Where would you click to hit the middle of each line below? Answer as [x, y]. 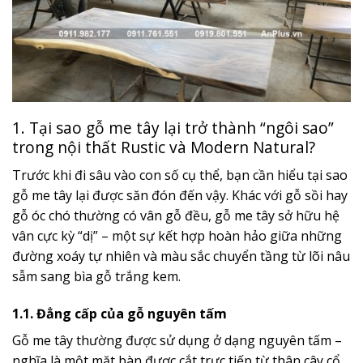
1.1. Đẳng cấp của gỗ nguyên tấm [120, 313]
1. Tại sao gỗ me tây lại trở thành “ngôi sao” [173, 128]
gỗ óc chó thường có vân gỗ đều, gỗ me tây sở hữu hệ [176, 216]
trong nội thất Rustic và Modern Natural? [164, 147]
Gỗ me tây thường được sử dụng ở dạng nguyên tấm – [177, 340]
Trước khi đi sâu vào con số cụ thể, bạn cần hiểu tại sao [180, 175]
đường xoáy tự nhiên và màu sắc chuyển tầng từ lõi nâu [181, 256]
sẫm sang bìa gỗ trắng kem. [96, 276]
